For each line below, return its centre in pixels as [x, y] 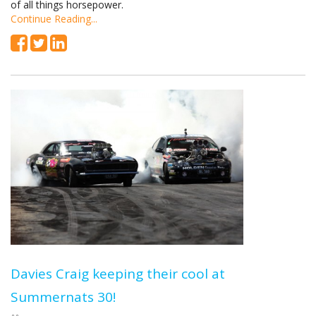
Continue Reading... [54, 19]
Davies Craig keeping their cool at [118, 274]
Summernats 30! [63, 297]
